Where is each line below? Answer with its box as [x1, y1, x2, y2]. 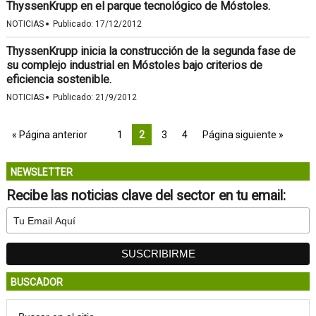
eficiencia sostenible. [6, 73, 111, 86]
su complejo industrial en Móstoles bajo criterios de [6, 59, 262, 72]
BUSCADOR [10, 276, 63, 288]
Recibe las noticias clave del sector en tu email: [6, 188, 286, 204]
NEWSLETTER [10, 166, 73, 178]
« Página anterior [11, 129, 87, 140]
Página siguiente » [202, 129, 284, 140]
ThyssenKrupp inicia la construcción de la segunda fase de [6, 44, 296, 58]
